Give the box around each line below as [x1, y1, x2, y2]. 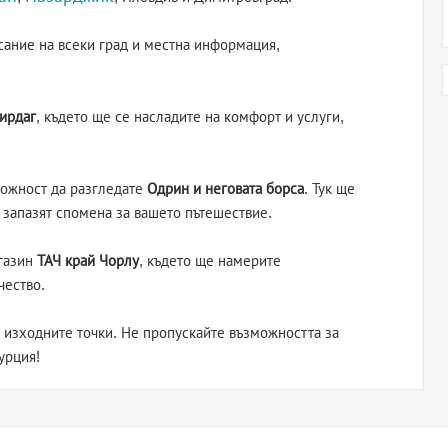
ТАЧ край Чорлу [37, 252, 139, 269]
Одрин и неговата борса [147, 180, 304, 197]
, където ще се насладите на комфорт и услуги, [36, 108, 344, 125]
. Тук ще [304, 180, 355, 197]
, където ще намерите [139, 252, 281, 269]
